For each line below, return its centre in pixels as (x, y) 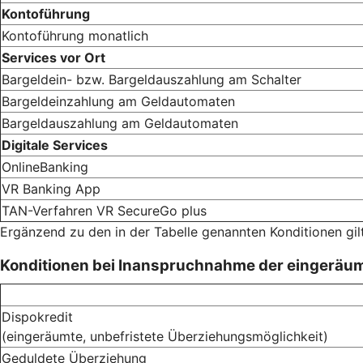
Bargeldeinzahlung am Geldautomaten (118, 101)
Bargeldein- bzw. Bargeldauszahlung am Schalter (152, 79)
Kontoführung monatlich (75, 35)
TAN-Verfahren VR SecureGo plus (104, 210)
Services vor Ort (53, 57)
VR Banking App (51, 188)
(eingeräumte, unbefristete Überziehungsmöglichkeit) (165, 336)
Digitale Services (55, 145)
